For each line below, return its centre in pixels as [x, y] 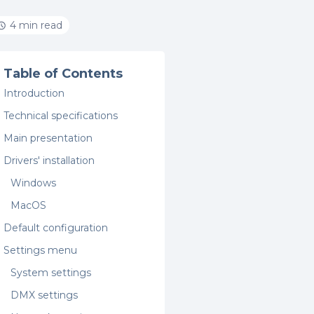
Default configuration [56, 228]
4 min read [36, 25]
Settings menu [41, 250]
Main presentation [48, 138]
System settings [51, 273]
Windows [34, 183]
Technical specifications [61, 116]
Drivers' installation [49, 161]
